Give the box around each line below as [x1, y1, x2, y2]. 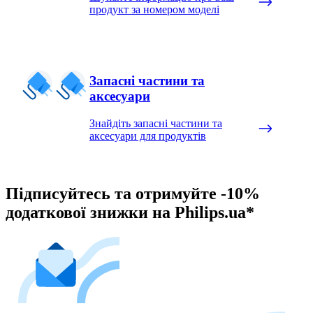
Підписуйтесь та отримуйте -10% [6, 184, 260, 203]
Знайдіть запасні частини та [89, 117, 222, 130]
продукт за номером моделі [89, 3, 219, 15]
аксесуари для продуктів [89, 130, 206, 143]
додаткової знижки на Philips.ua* [6, 203, 254, 221]
